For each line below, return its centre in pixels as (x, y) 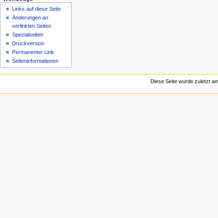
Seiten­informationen (36, 61)
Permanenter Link (33, 52)
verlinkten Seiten (32, 26)
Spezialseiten (28, 35)
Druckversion (28, 44)
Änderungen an (30, 18)
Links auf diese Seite (37, 9)
